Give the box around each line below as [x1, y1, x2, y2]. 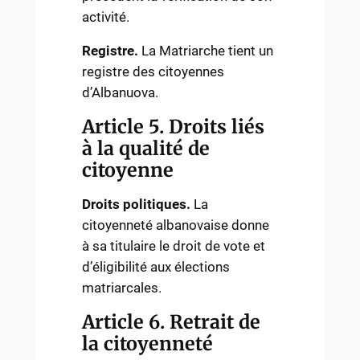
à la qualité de [82, 137, 211, 161]
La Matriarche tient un [138, 43, 274, 59]
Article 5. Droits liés [82, 115, 265, 139]
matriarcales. [82, 280, 162, 297]
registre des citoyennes [82, 63, 225, 80]
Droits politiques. [82, 196, 191, 213]
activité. [82, 9, 130, 26]
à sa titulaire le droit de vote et [82, 238, 266, 255]
